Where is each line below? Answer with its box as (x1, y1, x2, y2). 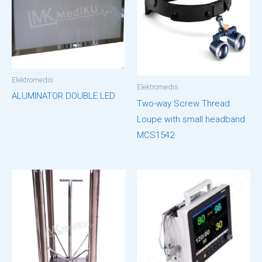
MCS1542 (137, 129, 174, 140)
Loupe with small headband (137, 113, 245, 125)
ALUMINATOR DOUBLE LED (12, 90, 115, 101)
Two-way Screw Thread (137, 98, 230, 109)
